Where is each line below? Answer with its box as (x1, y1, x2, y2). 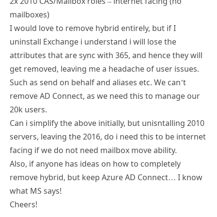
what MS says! (10, 185, 62, 196)
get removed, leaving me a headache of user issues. (10, 63, 199, 74)
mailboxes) (10, 9, 49, 20)
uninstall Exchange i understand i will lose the (10, 36, 176, 47)
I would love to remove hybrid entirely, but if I (10, 22, 176, 33)
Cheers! (10, 199, 37, 210)
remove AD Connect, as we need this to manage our (10, 90, 200, 101)
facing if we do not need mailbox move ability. (10, 144, 177, 155)
